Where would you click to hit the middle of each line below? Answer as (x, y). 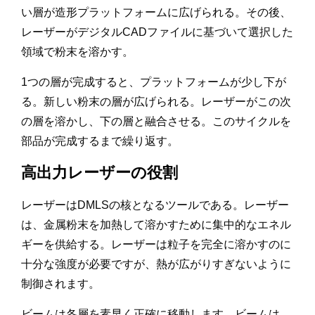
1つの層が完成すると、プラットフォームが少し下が (154, 82)
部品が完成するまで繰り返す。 (100, 141)
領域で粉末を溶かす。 (77, 52)
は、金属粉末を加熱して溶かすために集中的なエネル (156, 225)
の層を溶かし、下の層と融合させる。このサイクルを (156, 122)
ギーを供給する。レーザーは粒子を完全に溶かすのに (156, 245)
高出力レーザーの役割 (99, 173)
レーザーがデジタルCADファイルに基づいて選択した (157, 32)
